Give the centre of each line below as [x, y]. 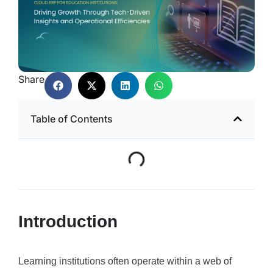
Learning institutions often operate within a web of [125, 261]
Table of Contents [72, 119]
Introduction [68, 222]
